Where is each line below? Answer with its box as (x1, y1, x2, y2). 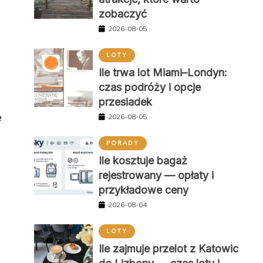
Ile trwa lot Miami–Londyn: (98, 66, 227, 79)
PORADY (106, 139, 139, 147)
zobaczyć (98, 7, 147, 20)
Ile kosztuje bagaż (98, 154, 187, 167)
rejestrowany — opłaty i (98, 168, 214, 181)
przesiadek (98, 95, 152, 108)
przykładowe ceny (98, 183, 188, 196)
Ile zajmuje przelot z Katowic (98, 242, 238, 255)
